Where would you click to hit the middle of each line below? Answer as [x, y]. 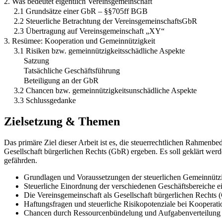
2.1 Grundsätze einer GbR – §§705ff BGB [81, 11]
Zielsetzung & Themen [62, 122]
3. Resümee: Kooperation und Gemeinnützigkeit [80, 41]
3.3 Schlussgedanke [45, 101]
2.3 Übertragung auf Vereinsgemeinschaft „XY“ [89, 31]
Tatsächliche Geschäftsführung [72, 71]
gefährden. [21, 161]
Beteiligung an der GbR [61, 81]
